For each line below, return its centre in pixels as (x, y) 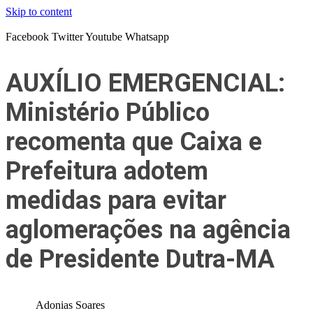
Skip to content (39, 12)
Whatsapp (147, 37)
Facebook (27, 37)
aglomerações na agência (148, 230)
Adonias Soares (71, 305)
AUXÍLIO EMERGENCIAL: (145, 83)
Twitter (67, 37)
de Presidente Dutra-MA (140, 259)
